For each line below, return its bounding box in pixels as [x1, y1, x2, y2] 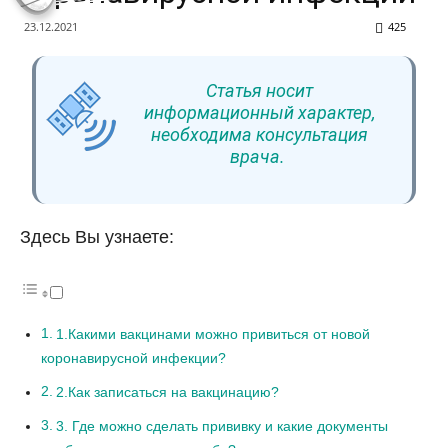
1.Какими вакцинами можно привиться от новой [55, 327, 370, 342]
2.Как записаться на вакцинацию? [55, 385, 279, 400]
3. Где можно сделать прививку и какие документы [55, 419, 388, 434]
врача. [230, 146, 289, 167]
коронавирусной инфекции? [41, 351, 226, 366]
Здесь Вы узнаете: [20, 227, 174, 247]
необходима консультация [151, 124, 368, 145]
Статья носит [206, 80, 313, 101]
